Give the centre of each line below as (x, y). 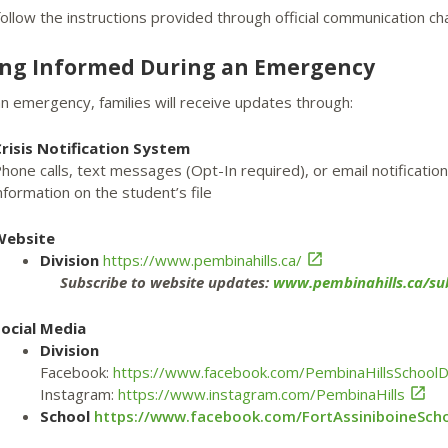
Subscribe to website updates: (156, 282)
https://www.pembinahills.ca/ (202, 260)
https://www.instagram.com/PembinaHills (261, 394)
